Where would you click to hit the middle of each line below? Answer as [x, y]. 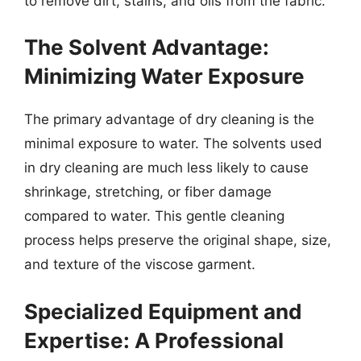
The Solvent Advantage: [147, 47]
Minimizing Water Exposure [164, 76]
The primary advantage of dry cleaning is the [169, 119]
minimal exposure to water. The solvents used [173, 143]
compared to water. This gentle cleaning [154, 216]
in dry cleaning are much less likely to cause [166, 168]
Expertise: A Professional [154, 340]
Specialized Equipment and [163, 311]
